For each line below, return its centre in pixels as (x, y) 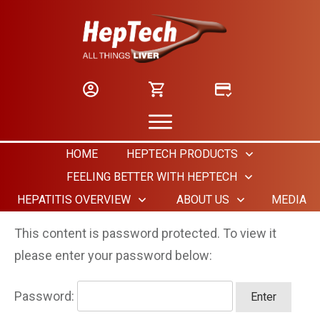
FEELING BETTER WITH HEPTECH (151, 176)
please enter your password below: (113, 255)
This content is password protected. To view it (145, 233)
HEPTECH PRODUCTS (182, 154)
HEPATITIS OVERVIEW (74, 199)
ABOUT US (203, 199)
